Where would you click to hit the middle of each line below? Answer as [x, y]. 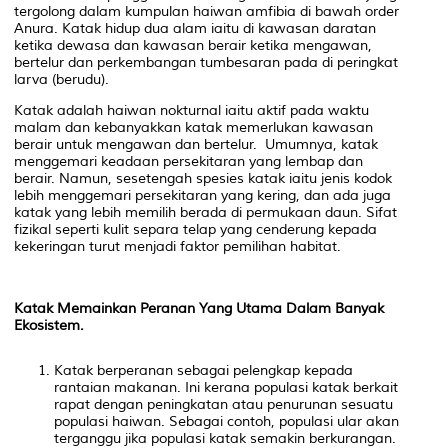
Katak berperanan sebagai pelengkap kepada [203, 370]
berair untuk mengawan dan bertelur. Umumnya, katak [196, 144]
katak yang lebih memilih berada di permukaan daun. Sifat [205, 212]
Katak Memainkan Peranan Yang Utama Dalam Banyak [199, 308]
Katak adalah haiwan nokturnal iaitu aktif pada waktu [191, 110]
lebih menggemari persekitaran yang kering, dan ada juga [202, 195]
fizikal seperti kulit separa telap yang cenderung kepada [195, 229]
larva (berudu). [61, 79]
